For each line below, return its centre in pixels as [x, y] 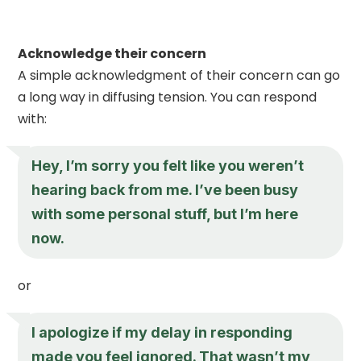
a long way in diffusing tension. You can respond [168, 97]
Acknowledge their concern [112, 53]
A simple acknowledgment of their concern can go [179, 75]
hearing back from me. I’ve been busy [165, 189]
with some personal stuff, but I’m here [165, 214]
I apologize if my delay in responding [162, 332]
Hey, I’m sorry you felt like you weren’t [168, 165]
